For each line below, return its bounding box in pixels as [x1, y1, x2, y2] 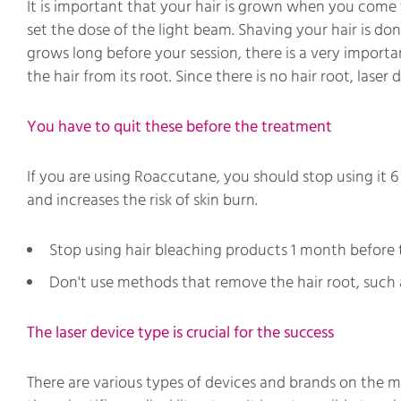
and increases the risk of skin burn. [27, 189, 258, 211]
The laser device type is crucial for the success [27, 321, 334, 344]
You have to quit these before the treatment [27, 115, 332, 138]
